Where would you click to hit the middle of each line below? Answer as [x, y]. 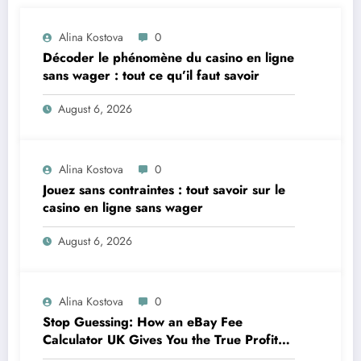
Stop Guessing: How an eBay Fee [143, 322]
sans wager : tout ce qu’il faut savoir [151, 76]
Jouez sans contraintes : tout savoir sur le [164, 190]
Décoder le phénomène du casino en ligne [168, 58]
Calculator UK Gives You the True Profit [160, 340]
